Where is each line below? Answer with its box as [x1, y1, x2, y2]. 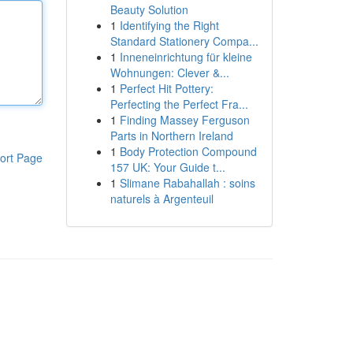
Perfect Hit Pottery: [119, 80, 214, 96]
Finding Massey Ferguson [119, 112, 250, 128]
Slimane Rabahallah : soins [119, 175, 255, 191]
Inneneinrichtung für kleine [119, 49, 252, 65]
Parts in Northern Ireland [110, 128, 233, 143]
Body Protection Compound [119, 143, 257, 159]
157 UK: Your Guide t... [110, 159, 225, 175]
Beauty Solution [110, 2, 188, 17]
